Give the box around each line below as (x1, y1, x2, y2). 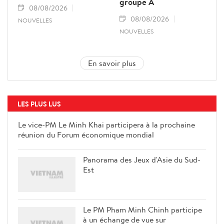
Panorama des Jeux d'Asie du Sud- (83, 172, 200, 183)
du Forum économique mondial (83, 139, 190, 150)
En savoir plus (88, 57, 136, 69)
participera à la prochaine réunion (83, 129, 200, 140)
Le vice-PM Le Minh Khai (83, 119, 169, 130)
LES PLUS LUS (17, 99, 61, 109)
